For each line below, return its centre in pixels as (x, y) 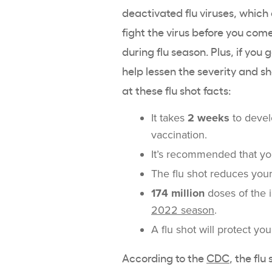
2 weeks (209, 118)
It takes (169, 118)
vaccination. (181, 135)
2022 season (183, 210)
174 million (178, 193)
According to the (164, 258)
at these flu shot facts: (176, 90)
